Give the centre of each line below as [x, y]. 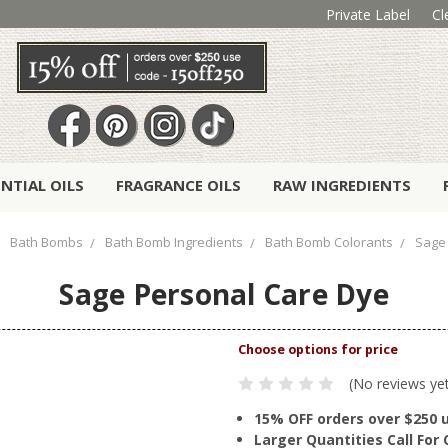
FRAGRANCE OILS [178, 185]
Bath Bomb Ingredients [173, 242]
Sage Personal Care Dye [224, 294]
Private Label [367, 14]
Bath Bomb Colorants [328, 242]
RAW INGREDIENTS [342, 185]
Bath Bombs [46, 242]
